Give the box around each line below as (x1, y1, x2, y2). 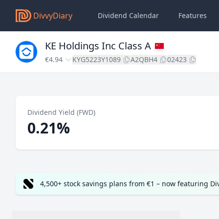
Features (178, 11, 207, 20)
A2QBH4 (131, 55, 157, 64)
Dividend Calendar (98, 11, 159, 20)
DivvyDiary (33, 10, 72, 21)
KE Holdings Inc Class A (45, 39, 151, 52)
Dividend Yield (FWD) (27, 108, 95, 117)
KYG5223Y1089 (72, 55, 121, 64)
